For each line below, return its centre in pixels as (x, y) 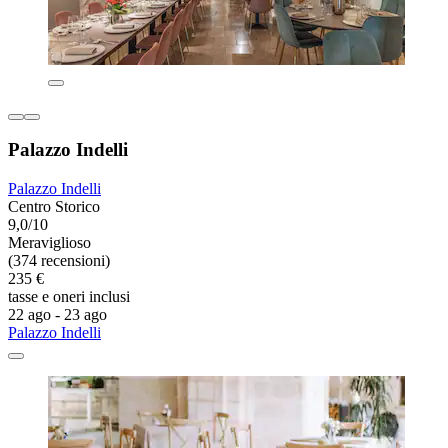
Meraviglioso (49, 243)
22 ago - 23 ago (57, 315)
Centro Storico (54, 207)
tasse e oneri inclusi (69, 297)
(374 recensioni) (59, 261)
